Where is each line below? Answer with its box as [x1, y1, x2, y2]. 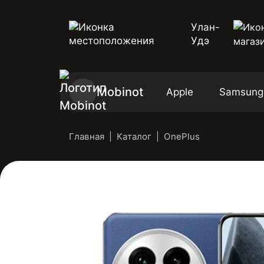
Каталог [117, 131, 152, 142]
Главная [69, 131, 105, 142]
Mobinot [97, 85, 143, 99]
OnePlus [164, 131, 200, 142]
